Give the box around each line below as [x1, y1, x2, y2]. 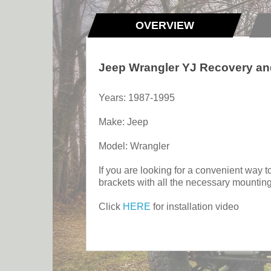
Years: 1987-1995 [99, 93, 175, 103]
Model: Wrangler [99, 141, 169, 152]
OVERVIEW [135, 19, 194, 32]
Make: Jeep [99, 117, 148, 128]
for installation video [151, 201, 239, 212]
